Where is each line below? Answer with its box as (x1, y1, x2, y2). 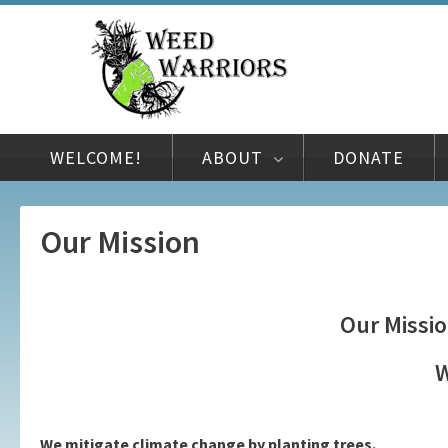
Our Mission (40, 222, 200, 262)
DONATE (333, 146, 404, 169)
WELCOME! (50, 146, 142, 169)
